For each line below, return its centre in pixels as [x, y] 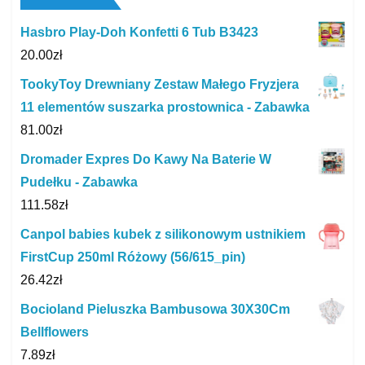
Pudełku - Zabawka [79, 182]
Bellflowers [55, 332]
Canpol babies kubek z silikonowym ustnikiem [163, 235]
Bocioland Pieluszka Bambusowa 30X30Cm [155, 310]
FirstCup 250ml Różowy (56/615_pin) [133, 257]
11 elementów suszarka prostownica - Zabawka [165, 108]
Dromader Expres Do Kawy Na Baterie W [146, 160]
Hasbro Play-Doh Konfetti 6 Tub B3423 [139, 33]
